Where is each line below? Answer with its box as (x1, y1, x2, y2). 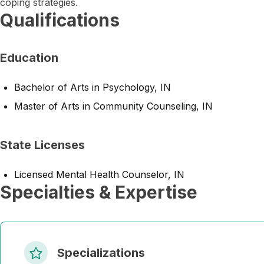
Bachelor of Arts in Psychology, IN (14, 81, 171, 93)
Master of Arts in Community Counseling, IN (14, 100, 213, 112)
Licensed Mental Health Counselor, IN (14, 169, 184, 180)
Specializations (57, 246, 145, 260)
